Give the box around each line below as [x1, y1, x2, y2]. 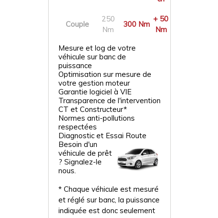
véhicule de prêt [58, 148, 112, 158]
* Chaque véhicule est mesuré [58, 184, 159, 194]
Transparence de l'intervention [58, 96, 161, 105]
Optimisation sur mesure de [58, 70, 151, 79]
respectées [58, 122, 97, 131]
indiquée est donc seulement [58, 206, 155, 215]
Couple [65, 19, 89, 29]
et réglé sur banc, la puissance [58, 195, 160, 204]
